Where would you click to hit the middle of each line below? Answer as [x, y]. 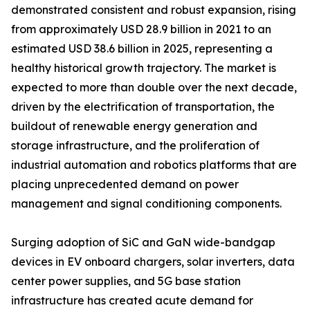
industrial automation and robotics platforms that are [154, 165]
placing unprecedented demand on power [125, 184]
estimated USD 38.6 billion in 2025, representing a [142, 49]
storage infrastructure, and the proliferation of [135, 146]
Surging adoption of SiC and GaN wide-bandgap [143, 243]
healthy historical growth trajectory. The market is [144, 68]
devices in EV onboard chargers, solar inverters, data [153, 262]
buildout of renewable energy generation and [134, 126]
